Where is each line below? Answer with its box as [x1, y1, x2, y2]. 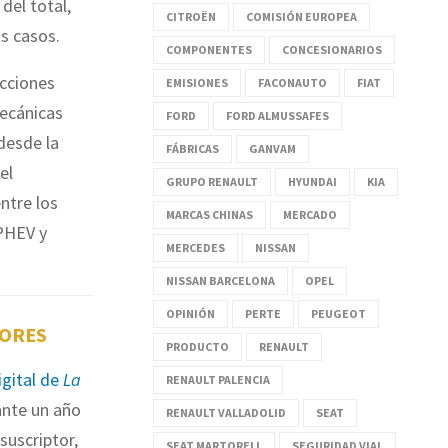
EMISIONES [166, 74, 228, 90]
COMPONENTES [166, 41, 252, 57]
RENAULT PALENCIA [166, 371, 270, 387]
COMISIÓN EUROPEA [246, 8, 357, 24]
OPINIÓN [166, 305, 215, 321]
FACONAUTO [258, 74, 327, 90]
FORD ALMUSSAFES [226, 107, 329, 123]
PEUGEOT [311, 305, 366, 321]
